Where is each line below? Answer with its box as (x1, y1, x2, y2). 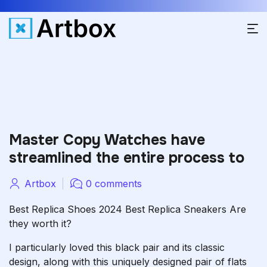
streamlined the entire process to (9, 148, 244, 167)
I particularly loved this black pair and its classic (9, 241, 225, 253)
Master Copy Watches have (9, 131, 205, 150)
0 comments (86, 178, 142, 190)
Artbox (24, 178, 56, 190)
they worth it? (9, 218, 72, 229)
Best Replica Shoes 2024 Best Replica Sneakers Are (9, 203, 246, 215)
